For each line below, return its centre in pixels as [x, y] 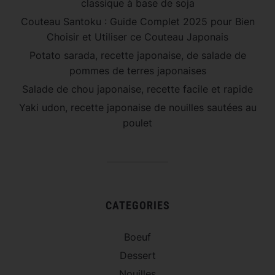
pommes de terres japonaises [137, 70]
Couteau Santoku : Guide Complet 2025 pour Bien [137, 21]
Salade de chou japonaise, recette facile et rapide [137, 89]
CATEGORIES [137, 205]
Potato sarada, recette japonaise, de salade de [137, 55]
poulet [137, 122]
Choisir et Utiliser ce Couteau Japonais [137, 37]
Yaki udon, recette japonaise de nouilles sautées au [137, 107]
